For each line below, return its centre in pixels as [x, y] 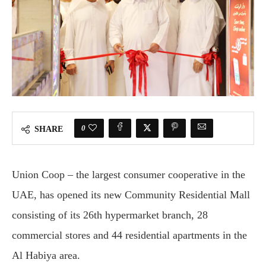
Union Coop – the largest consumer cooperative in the [129, 175]
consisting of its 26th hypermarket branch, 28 [110, 215]
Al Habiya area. [46, 255]
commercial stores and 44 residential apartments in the [129, 235]
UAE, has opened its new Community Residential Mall [131, 195]
